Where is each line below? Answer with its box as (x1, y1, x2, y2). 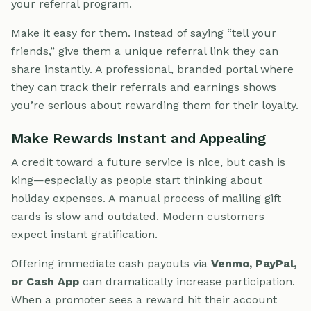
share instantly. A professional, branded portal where (11, 62, 294, 76)
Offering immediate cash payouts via (11, 256, 211, 270)
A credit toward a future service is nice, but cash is (11, 155, 285, 169)
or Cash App (11, 274, 79, 288)
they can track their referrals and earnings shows (11, 80, 276, 94)
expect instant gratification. (11, 227, 158, 241)
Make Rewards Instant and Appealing (11, 129, 266, 146)
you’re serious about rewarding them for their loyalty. (11, 98, 299, 112)
